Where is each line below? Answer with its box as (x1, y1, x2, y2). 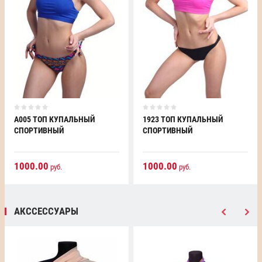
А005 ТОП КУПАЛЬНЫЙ (14, 115, 95, 124)
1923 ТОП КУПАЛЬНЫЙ (143, 115, 223, 124)
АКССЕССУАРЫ (14, 205, 78, 217)
